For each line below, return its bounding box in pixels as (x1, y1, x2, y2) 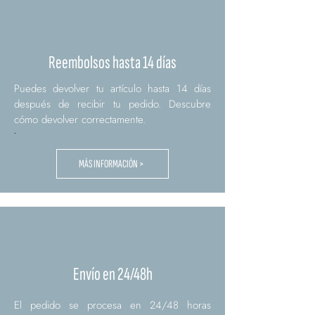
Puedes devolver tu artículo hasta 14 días (14, 81, 211, 97)
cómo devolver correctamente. (14, 112, 146, 128)
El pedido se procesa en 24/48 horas (14, 297, 211, 314)
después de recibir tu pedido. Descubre (14, 96, 211, 112)
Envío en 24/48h (72, 264, 153, 286)
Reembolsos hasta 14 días (48, 52, 176, 75)
